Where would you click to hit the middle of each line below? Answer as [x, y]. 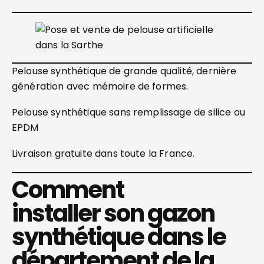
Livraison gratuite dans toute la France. [103, 154]
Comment [68, 190]
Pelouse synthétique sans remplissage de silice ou [128, 112]
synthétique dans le [119, 237]
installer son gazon [113, 213]
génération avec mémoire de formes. [100, 86]
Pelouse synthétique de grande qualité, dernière [124, 71]
